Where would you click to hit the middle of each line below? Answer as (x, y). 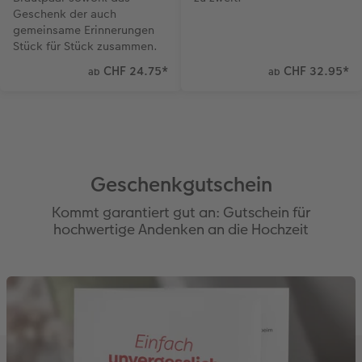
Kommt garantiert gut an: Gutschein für (181, 212)
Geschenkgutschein (181, 184)
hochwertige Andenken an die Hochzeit (181, 229)
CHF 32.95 (311, 70)
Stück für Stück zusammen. (85, 46)
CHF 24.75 (131, 70)
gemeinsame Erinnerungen (84, 29)
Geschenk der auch (65, 13)
